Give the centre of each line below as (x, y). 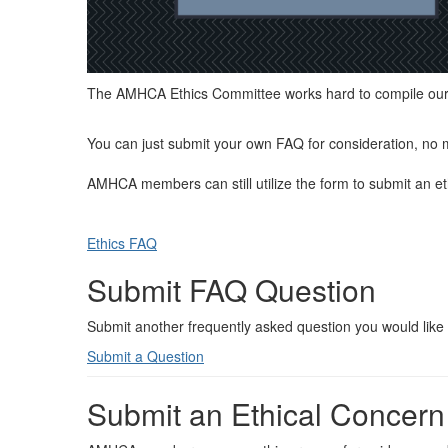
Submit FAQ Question (231, 290)
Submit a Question (145, 356)
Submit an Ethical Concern (266, 414)
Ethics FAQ (122, 243)
